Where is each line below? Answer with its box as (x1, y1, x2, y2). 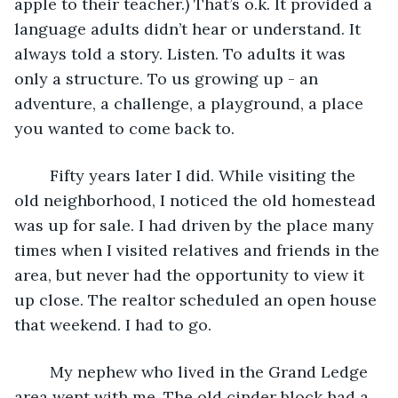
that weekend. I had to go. (14, 314, 216, 335)
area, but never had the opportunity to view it (14, 264, 369, 285)
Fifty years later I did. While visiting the (32, 164, 50, 186)
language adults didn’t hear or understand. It (14, 18, 365, 39)
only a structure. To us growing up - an (14, 68, 322, 89)
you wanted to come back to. (14, 117, 235, 139)
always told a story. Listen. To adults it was (14, 43, 350, 64)
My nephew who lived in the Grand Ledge (32, 361, 50, 382)
